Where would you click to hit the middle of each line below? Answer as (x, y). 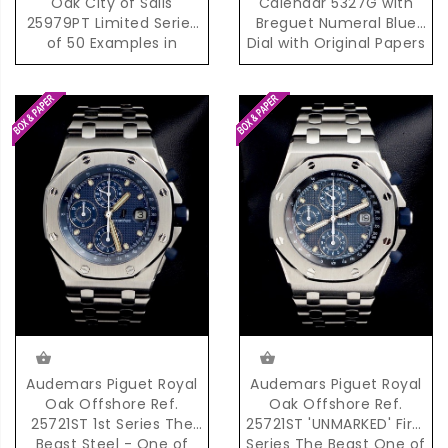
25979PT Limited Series (112, 22)
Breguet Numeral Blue (336, 22)
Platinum (112, 62)
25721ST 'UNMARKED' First (336, 423)
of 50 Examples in (112, 42)
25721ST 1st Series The (112, 423)
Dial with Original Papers (336, 42)
